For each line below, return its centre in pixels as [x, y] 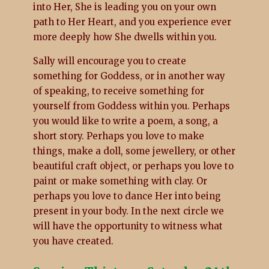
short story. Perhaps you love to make [118, 136]
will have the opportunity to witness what [128, 226]
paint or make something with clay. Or [120, 181]
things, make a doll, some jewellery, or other [134, 151]
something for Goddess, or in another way [129, 76]
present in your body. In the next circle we [128, 211]
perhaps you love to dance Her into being [127, 196]
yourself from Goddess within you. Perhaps [131, 106]
